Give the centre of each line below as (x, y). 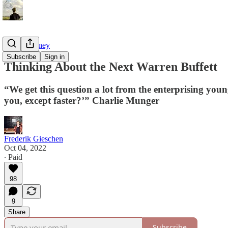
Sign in (54, 57)
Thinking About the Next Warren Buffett (111, 66)
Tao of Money (27, 45)
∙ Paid (13, 157)
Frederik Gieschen (34, 138)
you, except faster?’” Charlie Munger (82, 100)
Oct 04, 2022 (25, 148)
